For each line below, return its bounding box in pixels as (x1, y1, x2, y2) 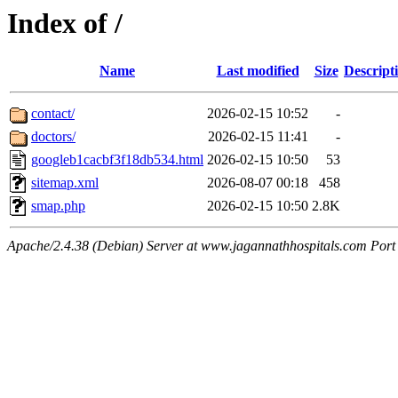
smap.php (31, 198, 85, 214)
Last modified (216, 63, 299, 79)
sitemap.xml (31, 175, 99, 191)
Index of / (7, 7, 123, 39)
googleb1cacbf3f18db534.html (31, 152, 203, 168)
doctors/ (31, 129, 76, 145)
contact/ (31, 106, 75, 122)
